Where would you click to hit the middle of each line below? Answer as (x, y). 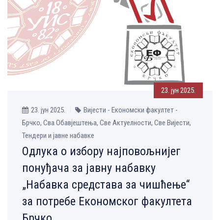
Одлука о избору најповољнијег (101, 151)
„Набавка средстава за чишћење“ (106, 184)
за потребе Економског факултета (107, 201)
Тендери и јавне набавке (58, 135)
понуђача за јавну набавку (89, 168)
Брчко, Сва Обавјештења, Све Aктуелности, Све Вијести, (107, 123)
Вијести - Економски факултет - (131, 110)
